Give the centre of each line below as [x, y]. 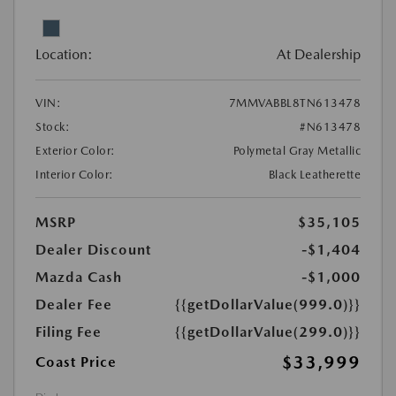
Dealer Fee [74, 305]
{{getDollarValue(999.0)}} [268, 305]
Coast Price [76, 362]
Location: [64, 54]
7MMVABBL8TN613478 [294, 103]
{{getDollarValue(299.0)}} [268, 332]
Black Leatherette [314, 175]
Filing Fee [69, 332]
